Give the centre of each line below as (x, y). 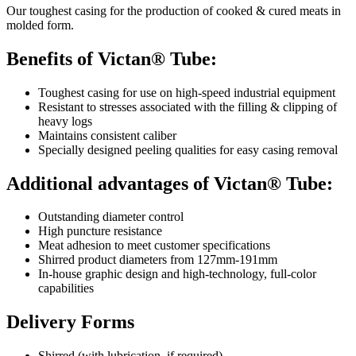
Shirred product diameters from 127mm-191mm (158, 260)
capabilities (66, 288)
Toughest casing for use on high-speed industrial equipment (187, 92)
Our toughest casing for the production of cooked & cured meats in (174, 10)
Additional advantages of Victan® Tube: (170, 183)
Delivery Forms (70, 322)
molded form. (40, 25)
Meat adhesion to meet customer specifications (154, 246)
